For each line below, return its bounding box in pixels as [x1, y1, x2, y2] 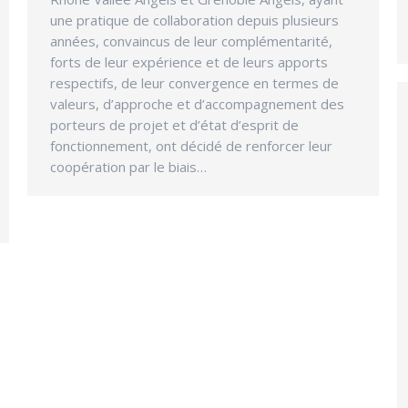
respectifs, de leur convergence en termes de [50, 74, 339, 93]
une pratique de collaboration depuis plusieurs [50, 11, 339, 30]
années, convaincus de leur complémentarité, [50, 32, 332, 51]
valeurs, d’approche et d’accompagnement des [50, 95, 344, 114]
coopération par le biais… [50, 158, 207, 177]
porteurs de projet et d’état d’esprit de [50, 116, 299, 135]
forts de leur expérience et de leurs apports [50, 53, 328, 72]
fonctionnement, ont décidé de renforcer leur [50, 137, 332, 156]
